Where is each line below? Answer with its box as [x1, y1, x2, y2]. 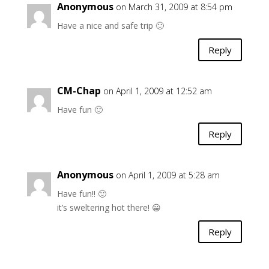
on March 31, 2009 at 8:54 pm [115, 1, 232, 13]
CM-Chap [56, 84, 101, 97]
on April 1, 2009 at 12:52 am [103, 85, 212, 97]
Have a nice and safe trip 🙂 [56, 20, 164, 31]
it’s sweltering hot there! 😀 [56, 202, 161, 213]
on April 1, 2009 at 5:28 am [115, 169, 220, 181]
